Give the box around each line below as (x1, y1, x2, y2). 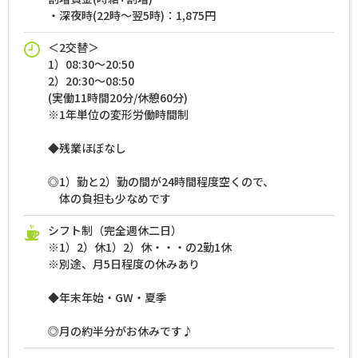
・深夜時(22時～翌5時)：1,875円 (48, 7, 216, 24)
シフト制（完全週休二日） (48, 222, 182, 239)
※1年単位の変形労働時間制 (48, 106, 189, 123)
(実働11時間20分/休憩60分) (48, 89, 188, 106)
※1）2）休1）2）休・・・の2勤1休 (48, 239, 232, 256)
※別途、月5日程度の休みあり (48, 256, 200, 272)
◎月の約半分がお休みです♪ (48, 323, 193, 340)
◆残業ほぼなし (48, 140, 126, 157)
